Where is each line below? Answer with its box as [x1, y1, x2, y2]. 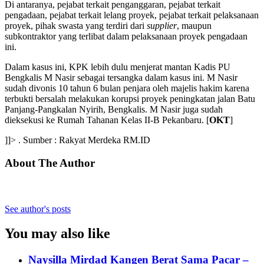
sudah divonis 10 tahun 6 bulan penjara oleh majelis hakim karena [5, 82, 249, 93]
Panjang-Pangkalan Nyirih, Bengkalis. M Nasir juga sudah [5, 104, 223, 114]
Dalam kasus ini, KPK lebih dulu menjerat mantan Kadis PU [5, 61, 230, 72]
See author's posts [5, 203, 71, 214]
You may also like [5, 226, 110, 242]
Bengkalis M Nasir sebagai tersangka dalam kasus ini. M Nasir [5, 72, 237, 82]
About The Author [5, 156, 95, 169]
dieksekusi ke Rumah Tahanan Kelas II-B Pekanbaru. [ [5, 114, 209, 125]
